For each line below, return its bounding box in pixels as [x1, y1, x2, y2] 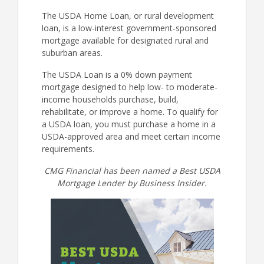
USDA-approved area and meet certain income [42, 131, 220, 142]
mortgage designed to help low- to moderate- [42, 81, 217, 93]
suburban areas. [42, 47, 105, 58]
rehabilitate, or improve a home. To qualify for [42, 106, 218, 117]
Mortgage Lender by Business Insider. [57, 177, 207, 189]
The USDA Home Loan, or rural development [42, 10, 214, 21]
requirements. [42, 143, 94, 154]
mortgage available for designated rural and [42, 35, 209, 46]
